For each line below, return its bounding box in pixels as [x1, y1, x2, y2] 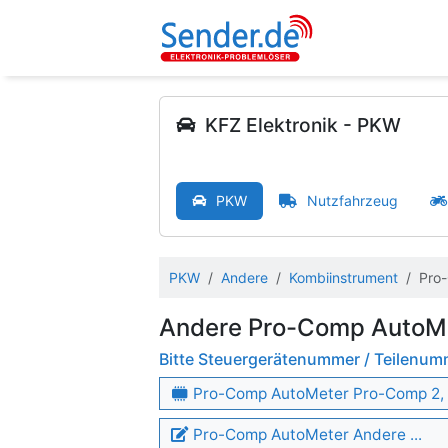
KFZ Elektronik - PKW [205, 113, 401, 137]
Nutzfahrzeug [307, 192, 398, 209]
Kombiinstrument [289, 269, 398, 286]
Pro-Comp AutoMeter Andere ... [189, 425, 423, 444]
